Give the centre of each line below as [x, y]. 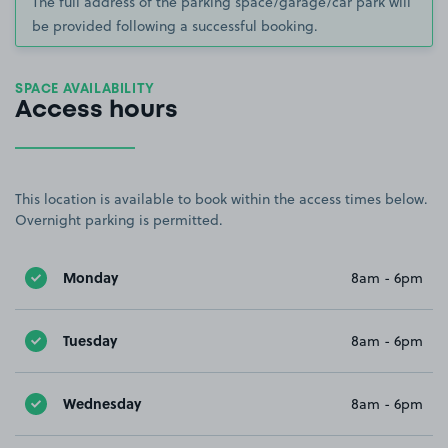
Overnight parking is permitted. [119, 219]
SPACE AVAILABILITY [85, 89]
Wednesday [102, 403]
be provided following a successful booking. [175, 25]
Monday [90, 277]
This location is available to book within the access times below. [221, 198]
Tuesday [90, 340]
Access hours [96, 110]
